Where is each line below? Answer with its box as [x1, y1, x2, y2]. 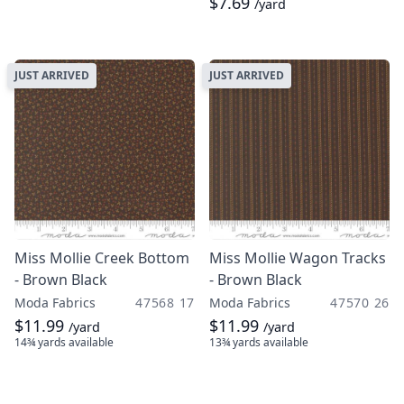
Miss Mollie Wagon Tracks [209, 248, 386, 268]
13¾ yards [209, 335, 261, 350]
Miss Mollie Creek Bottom [14, 248, 189, 268]
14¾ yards [14, 335, 66, 350]
